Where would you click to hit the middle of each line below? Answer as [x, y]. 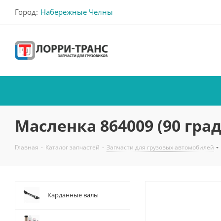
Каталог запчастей [73, 147]
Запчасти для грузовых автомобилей [160, 147]
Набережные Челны [77, 12]
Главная [27, 147]
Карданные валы [73, 195]
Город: [26, 12]
